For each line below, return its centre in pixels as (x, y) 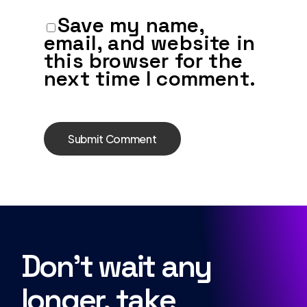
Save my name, (131, 25)
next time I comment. (150, 78)
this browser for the (143, 60)
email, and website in (150, 42)
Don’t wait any (116, 267)
